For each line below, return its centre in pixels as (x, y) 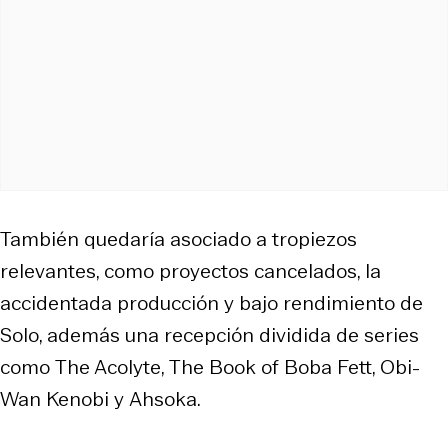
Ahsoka (163, 398)
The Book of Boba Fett (270, 366)
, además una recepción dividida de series (229, 334)
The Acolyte (108, 366)
